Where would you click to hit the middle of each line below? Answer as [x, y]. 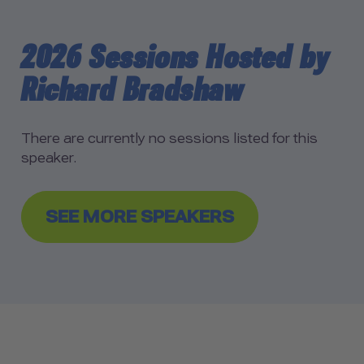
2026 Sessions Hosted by [175, 57]
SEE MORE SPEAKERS [140, 217]
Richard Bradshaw [132, 89]
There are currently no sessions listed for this [169, 138]
